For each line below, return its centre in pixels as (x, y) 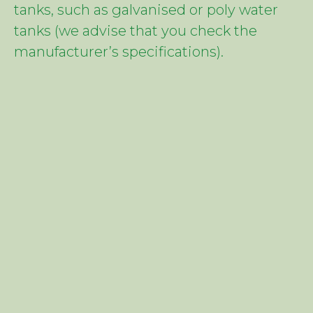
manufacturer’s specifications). (119, 52)
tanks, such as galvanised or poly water (146, 10)
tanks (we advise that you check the (136, 31)
